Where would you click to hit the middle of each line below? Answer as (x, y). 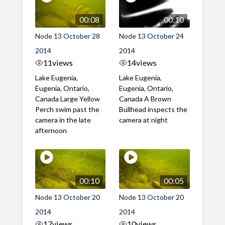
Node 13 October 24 (152, 36)
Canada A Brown (145, 99)
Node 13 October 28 (67, 36)
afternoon (51, 131)
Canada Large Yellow (67, 99)
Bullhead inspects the (153, 109)
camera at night (144, 120)
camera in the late (63, 120)
